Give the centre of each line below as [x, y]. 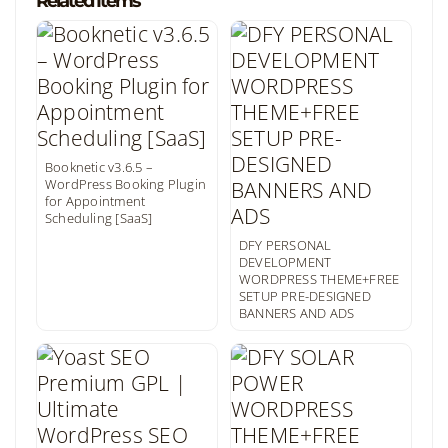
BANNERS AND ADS [297, 313]
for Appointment [95, 201]
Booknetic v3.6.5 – [99, 167]
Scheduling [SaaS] [99, 218]
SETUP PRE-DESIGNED [305, 296]
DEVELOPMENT [285, 262]
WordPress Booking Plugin [126, 184]
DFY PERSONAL [285, 245]
